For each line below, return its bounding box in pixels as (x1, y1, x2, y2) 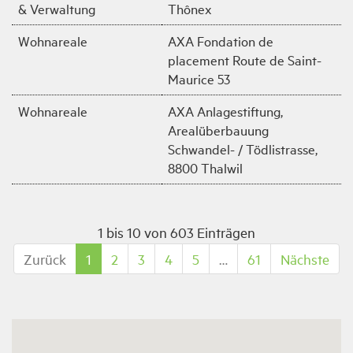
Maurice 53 (168, 69, 230, 87)
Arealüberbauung (168, 121, 269, 139)
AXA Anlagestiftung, (168, 102, 283, 120)
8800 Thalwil (168, 158, 243, 176)
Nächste (281, 250, 329, 268)
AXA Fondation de (168, 32, 273, 50)
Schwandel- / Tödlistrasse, (168, 139, 318, 158)
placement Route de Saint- (168, 50, 321, 69)
